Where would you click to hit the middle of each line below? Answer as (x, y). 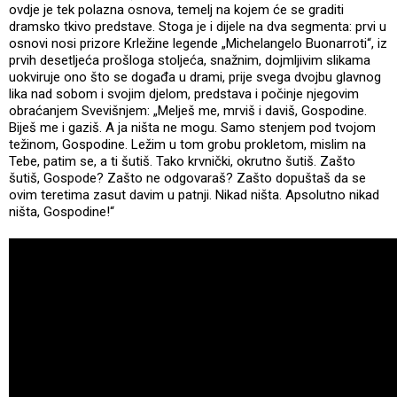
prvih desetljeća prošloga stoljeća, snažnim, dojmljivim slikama (190, 60)
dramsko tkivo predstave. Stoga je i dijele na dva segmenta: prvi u (198, 26)
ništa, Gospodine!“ (63, 211)
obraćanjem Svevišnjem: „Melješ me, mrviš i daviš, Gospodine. (188, 110)
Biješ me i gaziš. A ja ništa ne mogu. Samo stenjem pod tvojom (192, 127)
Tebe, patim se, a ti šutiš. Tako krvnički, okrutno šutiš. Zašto (182, 161)
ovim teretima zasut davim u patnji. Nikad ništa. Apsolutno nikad (194, 195)
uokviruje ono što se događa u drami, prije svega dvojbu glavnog (195, 77)
